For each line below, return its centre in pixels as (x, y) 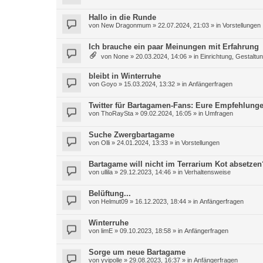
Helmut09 (114, 201)
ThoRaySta (117, 113)
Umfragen (219, 113)
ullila (107, 172)
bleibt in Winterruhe (125, 76)
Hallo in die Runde (122, 17)
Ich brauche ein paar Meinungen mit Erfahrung (174, 47)
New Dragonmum (126, 25)
